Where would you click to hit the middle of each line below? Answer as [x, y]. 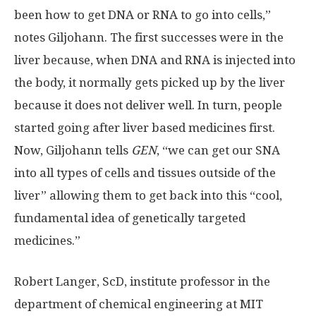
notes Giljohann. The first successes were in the [149, 37]
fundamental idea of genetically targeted [130, 218]
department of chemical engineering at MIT [139, 304]
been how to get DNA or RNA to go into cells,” [142, 14]
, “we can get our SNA [218, 150]
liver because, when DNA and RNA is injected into [155, 60]
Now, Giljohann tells [73, 150]
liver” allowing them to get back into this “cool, [148, 195]
